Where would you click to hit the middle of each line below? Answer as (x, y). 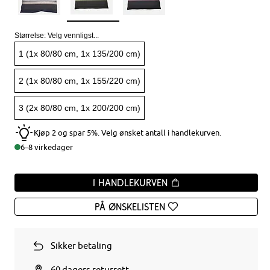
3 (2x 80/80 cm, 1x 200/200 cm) (80, 108)
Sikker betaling (82, 246)
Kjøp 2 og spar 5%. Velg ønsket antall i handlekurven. (128, 133)
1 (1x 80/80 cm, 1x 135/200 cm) (80, 54)
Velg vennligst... (74, 36)
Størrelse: (31, 36)
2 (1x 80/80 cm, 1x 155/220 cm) (80, 81)
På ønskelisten (130, 207)
